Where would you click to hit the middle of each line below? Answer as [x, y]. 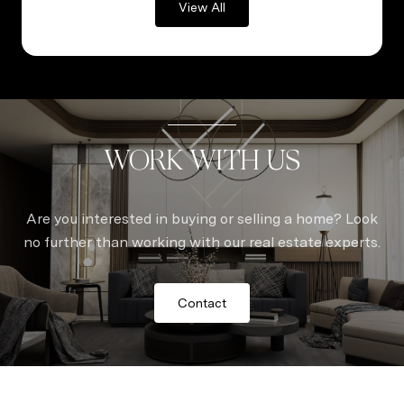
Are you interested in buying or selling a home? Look [202, 218]
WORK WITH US [202, 160]
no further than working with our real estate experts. [202, 242]
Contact [202, 303]
